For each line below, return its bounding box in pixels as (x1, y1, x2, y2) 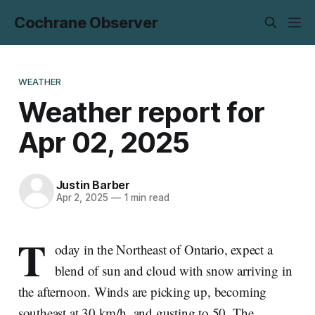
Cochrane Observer (14, 13, 158, 32)
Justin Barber (56, 178, 130, 193)
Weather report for (18, 94, 265, 129)
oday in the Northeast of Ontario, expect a (54, 240, 273, 258)
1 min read (120, 192, 169, 204)
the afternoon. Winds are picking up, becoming (18, 282, 267, 300)
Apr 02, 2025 (18, 124, 190, 160)
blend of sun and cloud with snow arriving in (54, 261, 292, 279)
